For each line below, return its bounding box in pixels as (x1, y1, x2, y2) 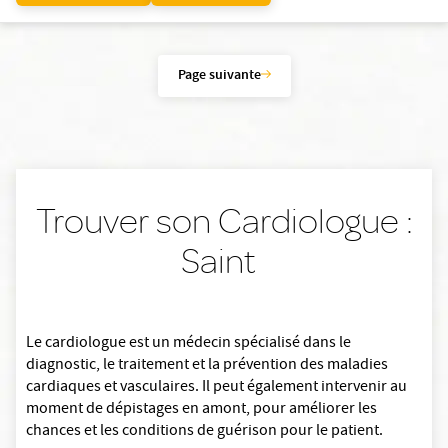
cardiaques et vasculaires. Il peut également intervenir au (26, 376, 407, 401)
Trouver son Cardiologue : (35, 198, 413, 244)
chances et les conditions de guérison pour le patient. (26, 420, 383, 445)
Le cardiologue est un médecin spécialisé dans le (26, 332, 351, 357)
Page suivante (177, 65, 261, 88)
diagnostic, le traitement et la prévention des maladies (26, 354, 388, 379)
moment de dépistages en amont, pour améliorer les (26, 398, 377, 423)
